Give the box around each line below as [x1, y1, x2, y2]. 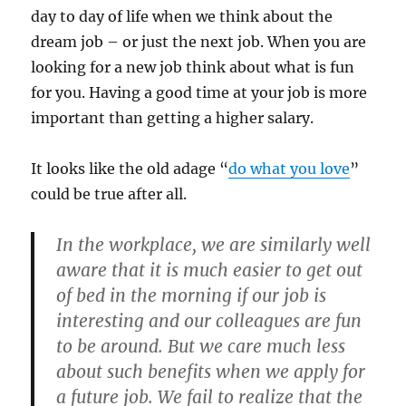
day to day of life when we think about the [31, 7, 333, 26]
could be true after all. [31, 185, 188, 204]
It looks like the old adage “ [31, 159, 229, 179]
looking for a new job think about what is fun [31, 58, 355, 77]
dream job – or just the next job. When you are [31, 33, 367, 52]
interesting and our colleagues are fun [56, 310, 362, 333]
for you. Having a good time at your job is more [31, 83, 368, 102]
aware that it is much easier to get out [56, 259, 363, 282]
